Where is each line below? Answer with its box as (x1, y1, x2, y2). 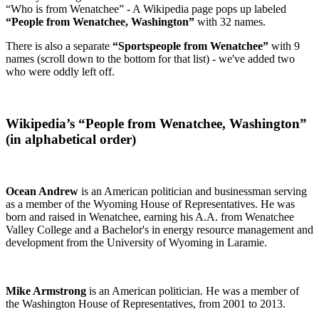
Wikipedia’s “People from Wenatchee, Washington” (6, 116, 307, 132)
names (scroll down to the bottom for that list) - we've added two (6, 53, 295, 66)
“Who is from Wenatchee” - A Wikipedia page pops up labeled (6, 3, 286, 16)
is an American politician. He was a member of (86, 284, 299, 297)
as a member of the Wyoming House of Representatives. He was (6, 197, 295, 210)
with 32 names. (194, 16, 266, 28)
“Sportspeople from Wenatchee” (113, 40, 268, 53)
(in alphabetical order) (6, 132, 136, 147)
